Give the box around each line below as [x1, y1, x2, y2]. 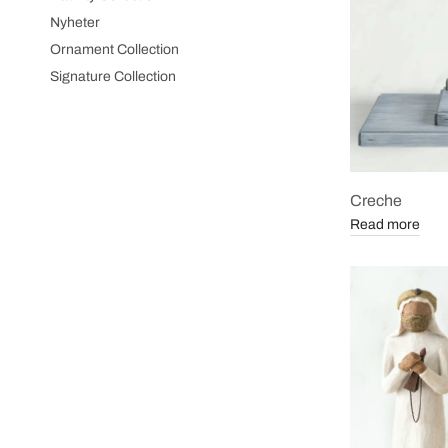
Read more [350, 216, 420, 232]
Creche [350, 191, 402, 209]
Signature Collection [50, 69, 176, 84]
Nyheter [50, 15, 100, 30]
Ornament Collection [50, 42, 179, 57]
